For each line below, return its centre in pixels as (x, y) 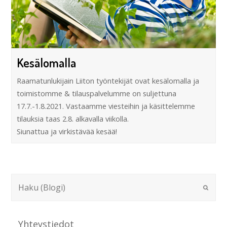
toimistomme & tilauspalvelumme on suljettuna (97, 93)
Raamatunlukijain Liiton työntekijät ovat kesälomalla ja (108, 81)
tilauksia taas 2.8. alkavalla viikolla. (73, 119)
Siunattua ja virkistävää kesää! (67, 131)
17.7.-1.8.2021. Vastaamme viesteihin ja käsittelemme (106, 106)
